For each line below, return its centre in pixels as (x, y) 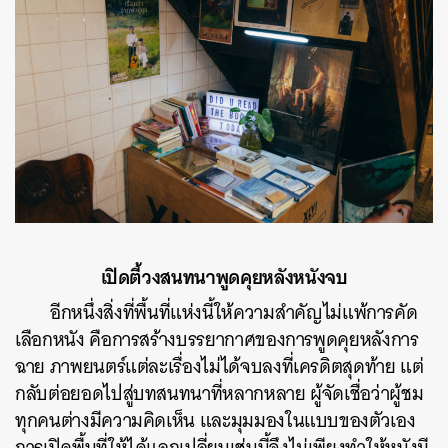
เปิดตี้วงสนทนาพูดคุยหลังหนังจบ (224, 276)
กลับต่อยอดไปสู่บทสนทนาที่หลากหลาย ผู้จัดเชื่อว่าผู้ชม (219, 393)
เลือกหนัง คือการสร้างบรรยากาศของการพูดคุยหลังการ (217, 339)
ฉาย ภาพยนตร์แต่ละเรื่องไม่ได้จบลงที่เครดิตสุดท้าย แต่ (219, 366)
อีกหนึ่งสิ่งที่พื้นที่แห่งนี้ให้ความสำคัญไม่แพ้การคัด (234, 312)
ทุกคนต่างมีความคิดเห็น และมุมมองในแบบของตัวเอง (215, 420)
